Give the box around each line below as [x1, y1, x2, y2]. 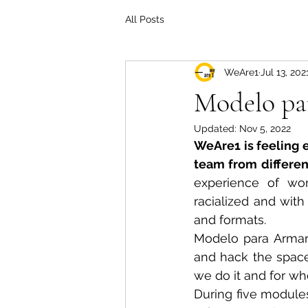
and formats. [194, 212, 266, 227]
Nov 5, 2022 [239, 123, 291, 134]
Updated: [194, 123, 239, 134]
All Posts [125, 13, 164, 25]
